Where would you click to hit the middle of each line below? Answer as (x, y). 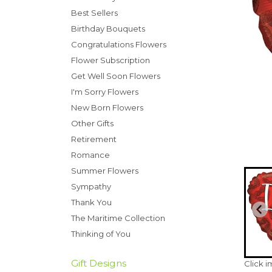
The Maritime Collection (118, 218)
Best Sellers (94, 13)
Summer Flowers (105, 171)
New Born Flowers (107, 107)
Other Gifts (92, 123)
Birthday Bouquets (108, 29)
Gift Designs (99, 263)
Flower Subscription (110, 60)
